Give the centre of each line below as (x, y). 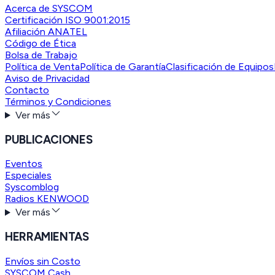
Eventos (24, 164)
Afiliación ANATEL (46, 32)
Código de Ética (41, 44)
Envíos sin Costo (43, 261)
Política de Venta (42, 67)
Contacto (27, 90)
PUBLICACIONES (49, 139)
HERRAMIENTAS (47, 237)
